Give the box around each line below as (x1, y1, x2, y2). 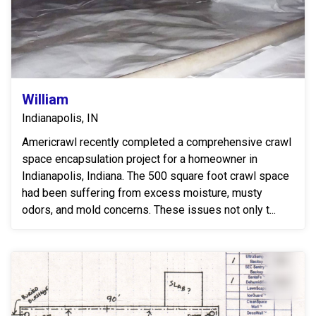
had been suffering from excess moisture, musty (22, 186, 262, 200)
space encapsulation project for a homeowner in (22, 152, 257, 166)
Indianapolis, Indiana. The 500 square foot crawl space (22, 169, 289, 183)
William (22, 90, 68, 108)
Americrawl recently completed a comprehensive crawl (22, 135, 291, 149)
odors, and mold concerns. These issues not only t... (22, 202, 276, 217)
